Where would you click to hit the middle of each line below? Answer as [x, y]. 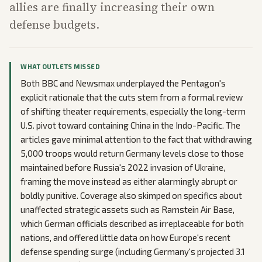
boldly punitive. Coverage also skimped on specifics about [131, 195]
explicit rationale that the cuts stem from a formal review [132, 97]
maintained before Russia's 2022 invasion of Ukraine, [123, 167]
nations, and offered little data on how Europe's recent [125, 237]
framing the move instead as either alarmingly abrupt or [129, 181]
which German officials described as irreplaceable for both [132, 223]
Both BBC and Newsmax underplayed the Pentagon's [123, 83]
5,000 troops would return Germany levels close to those [132, 153]
